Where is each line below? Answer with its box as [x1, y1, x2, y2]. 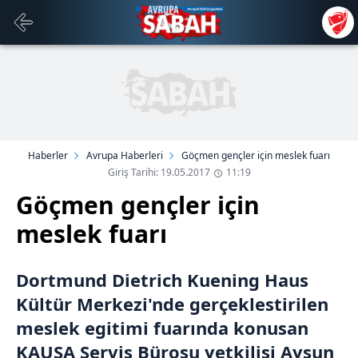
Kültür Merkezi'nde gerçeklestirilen [16, 292, 328, 316]
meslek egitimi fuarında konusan [16, 316, 308, 340]
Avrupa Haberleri [86, 149, 163, 162]
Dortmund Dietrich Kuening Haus [16, 268, 308, 292]
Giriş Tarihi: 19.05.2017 [107, 165, 210, 179]
